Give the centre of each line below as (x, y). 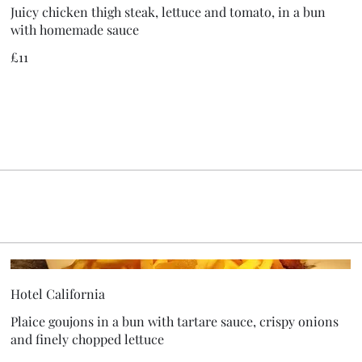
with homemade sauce (75, 29)
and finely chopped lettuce (88, 339)
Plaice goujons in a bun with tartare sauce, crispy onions (175, 322)
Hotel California (58, 294)
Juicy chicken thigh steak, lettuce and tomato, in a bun (168, 12)
